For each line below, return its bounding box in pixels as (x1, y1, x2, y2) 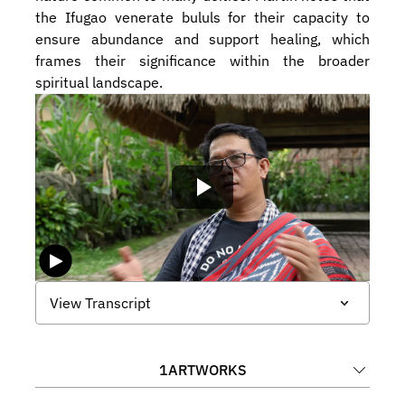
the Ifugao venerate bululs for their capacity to (35, 8, 370, 26)
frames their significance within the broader (35, 52, 370, 70)
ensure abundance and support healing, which (35, 30, 370, 48)
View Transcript (50, 294, 151, 313)
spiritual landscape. (35, 73, 163, 91)
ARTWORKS (167, 360, 247, 379)
